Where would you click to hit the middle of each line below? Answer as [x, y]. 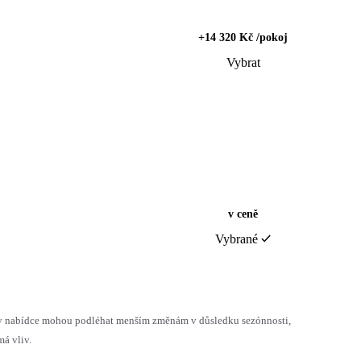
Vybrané [237, 239]
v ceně [243, 214]
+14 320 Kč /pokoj [243, 37]
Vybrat [243, 62]
